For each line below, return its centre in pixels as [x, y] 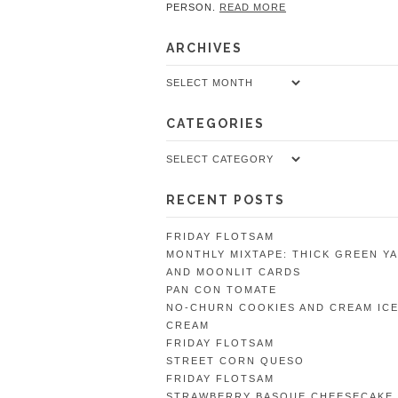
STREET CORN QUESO [235, 360]
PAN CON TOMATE [222, 289]
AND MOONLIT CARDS [234, 271]
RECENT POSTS [226, 199]
